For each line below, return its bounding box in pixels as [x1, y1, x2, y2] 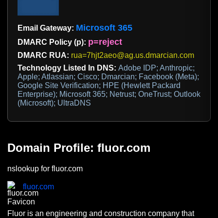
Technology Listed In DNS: [18, 64, 118, 73]
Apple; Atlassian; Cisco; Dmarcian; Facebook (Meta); [18, 73, 199, 81]
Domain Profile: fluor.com [7, 141, 150, 155]
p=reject [88, 37, 122, 47]
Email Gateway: [18, 24, 76, 33]
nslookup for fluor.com [7, 164, 83, 173]
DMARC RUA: [18, 51, 71, 60]
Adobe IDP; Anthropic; [118, 64, 195, 73]
